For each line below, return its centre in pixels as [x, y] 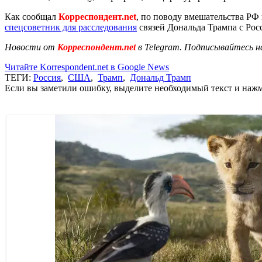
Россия [47, 77]
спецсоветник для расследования [71, 27]
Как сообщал [32, 16]
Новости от [30, 47]
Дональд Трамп [161, 77]
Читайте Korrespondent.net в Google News [87, 67]
